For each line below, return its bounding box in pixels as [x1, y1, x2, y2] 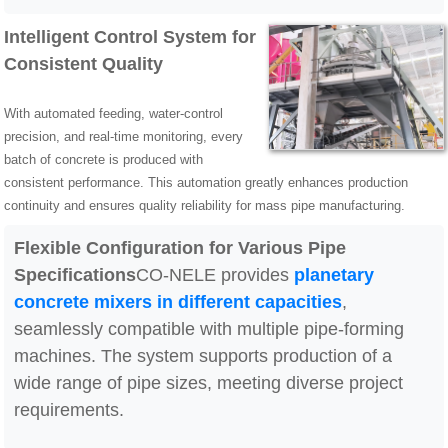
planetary [294, 264, 375, 285]
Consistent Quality [4, 53, 164, 74]
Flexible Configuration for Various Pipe [14, 237, 347, 258]
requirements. [14, 399, 125, 420]
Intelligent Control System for [4, 26, 257, 47]
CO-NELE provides [136, 264, 295, 285]
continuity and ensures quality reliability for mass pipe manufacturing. [4, 197, 406, 213]
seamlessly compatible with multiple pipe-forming [14, 318, 405, 339]
